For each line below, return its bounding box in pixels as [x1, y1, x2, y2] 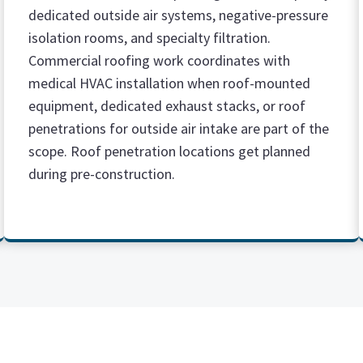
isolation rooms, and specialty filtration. [28, 28, 271, 47]
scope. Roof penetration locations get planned [28, 142, 311, 160]
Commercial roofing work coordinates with [28, 51, 291, 70]
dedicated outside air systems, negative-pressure [28, 6, 329, 24]
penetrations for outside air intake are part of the [28, 119, 330, 138]
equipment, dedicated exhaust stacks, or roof [28, 96, 306, 115]
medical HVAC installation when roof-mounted [28, 74, 311, 92]
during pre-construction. [28, 164, 176, 183]
